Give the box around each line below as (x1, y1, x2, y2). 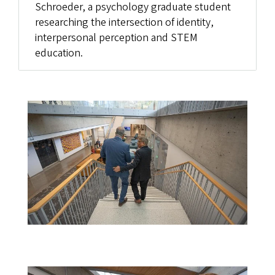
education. (34, 45, 83, 61)
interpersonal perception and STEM (34, 30, 198, 46)
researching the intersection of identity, (34, 15, 214, 31)
